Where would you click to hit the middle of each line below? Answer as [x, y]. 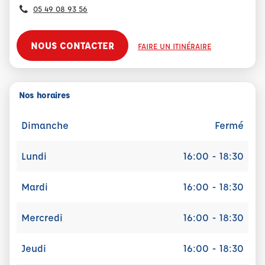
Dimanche [45, 125]
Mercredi [42, 217]
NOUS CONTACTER [72, 45]
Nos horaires [45, 95]
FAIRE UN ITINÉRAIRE [174, 46]
